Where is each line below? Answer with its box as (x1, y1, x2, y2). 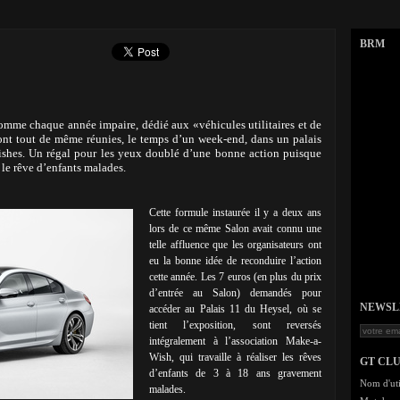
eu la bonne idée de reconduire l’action (149, 254, 321, 267)
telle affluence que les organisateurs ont (149, 238, 321, 251)
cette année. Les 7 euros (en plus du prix (149, 271, 321, 283)
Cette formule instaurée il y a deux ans (149, 206, 321, 219)
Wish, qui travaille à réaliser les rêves (149, 351, 321, 363)
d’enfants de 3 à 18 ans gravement (149, 367, 321, 379)
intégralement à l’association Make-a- (149, 335, 321, 347)
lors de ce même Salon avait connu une (149, 222, 321, 235)
